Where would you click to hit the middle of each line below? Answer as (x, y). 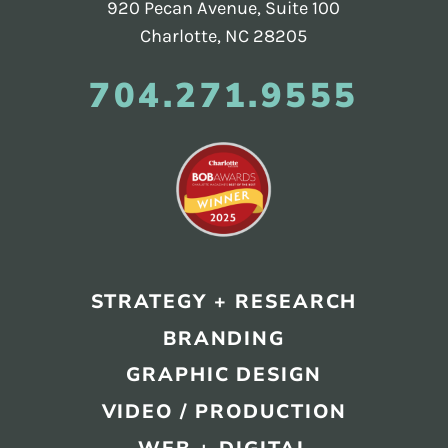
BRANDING (224, 338)
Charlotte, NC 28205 (224, 35)
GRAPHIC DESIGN (224, 375)
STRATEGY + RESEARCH (224, 301)
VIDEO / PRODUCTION (224, 412)
